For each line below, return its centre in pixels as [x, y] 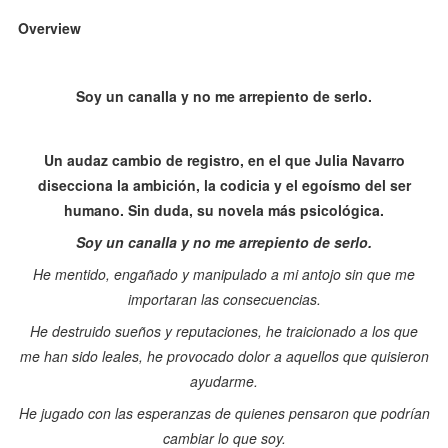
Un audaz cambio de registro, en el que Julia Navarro [224, 160]
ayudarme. [224, 381]
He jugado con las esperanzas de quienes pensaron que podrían [224, 413]
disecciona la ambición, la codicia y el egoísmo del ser [224, 185]
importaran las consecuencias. [224, 299]
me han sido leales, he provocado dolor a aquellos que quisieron [224, 356]
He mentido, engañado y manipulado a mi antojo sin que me [224, 274]
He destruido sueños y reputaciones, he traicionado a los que [224, 331]
